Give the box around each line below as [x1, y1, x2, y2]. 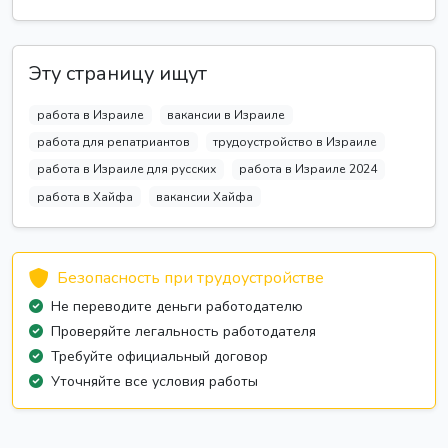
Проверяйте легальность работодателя [51, 321, 316, 341]
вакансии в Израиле [167, 107, 286, 123]
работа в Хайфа [36, 188, 133, 205]
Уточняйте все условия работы [51, 371, 258, 391]
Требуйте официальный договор [51, 346, 268, 366]
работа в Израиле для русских [36, 161, 216, 178]
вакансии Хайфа [156, 188, 254, 205]
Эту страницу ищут [29, 60, 207, 87]
